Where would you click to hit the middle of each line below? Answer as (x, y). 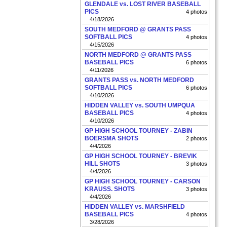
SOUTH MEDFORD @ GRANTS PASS (138, 29)
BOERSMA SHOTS (111, 138)
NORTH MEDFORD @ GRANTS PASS (138, 55)
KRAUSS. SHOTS (110, 189)
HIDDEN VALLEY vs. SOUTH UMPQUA (140, 105)
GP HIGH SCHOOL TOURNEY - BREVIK (141, 156)
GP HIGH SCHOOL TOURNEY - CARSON (143, 181)
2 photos (197, 138)
